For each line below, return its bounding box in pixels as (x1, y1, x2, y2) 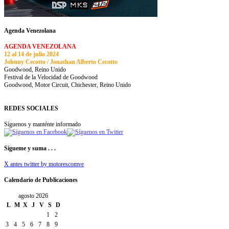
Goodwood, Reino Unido (4, 65, 66, 73)
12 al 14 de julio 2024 (4, 50, 59, 58)
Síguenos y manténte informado (4, 120, 81, 128)
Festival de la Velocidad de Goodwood (4, 73, 98, 81)
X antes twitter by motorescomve (4, 160, 84, 168)
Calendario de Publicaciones (4, 176, 78, 184)
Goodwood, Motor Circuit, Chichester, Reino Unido (4, 81, 131, 88)
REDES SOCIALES (4, 104, 58, 112)
